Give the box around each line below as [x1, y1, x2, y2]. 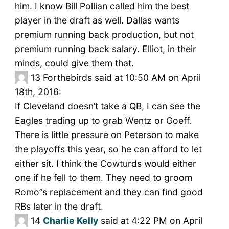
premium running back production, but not [14, 29, 194, 40]
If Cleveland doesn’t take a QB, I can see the [14, 101, 200, 112]
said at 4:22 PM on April [98, 215, 202, 226]
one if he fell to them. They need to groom [14, 172, 192, 184]
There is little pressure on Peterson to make [14, 129, 199, 141]
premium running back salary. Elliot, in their [14, 43, 196, 55]
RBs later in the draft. [14, 201, 103, 212]
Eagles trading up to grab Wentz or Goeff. [14, 115, 192, 126]
